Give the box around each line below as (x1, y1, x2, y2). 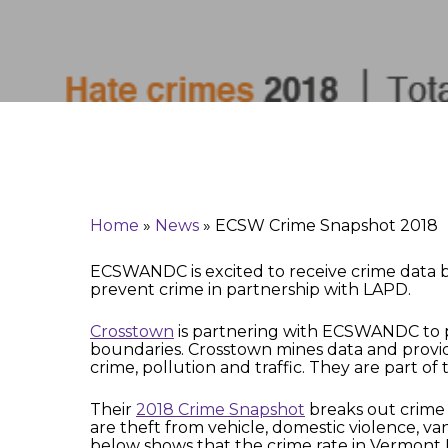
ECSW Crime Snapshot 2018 (215, 216, 438, 235)
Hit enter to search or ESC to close (177, 70, 410, 87)
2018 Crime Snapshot (136, 400, 305, 419)
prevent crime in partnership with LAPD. (90, 280, 411, 299)
